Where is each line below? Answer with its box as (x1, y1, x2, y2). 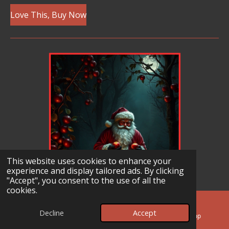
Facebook (99, 211, 127, 220)
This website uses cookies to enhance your (6, 155, 171, 167)
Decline (39, 208, 64, 218)
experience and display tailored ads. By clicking (6, 165, 184, 177)
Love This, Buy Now (10, 9, 86, 20)
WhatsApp (172, 211, 201, 220)
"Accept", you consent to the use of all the (6, 175, 166, 187)
